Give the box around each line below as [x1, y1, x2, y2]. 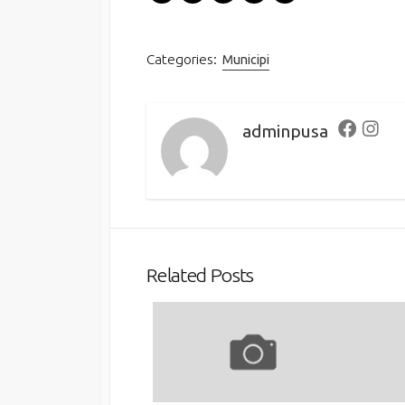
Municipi [222, 52, 270, 68]
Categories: [146, 52, 217, 68]
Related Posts [146, 263, 254, 286]
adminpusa [242, 120, 328, 141]
